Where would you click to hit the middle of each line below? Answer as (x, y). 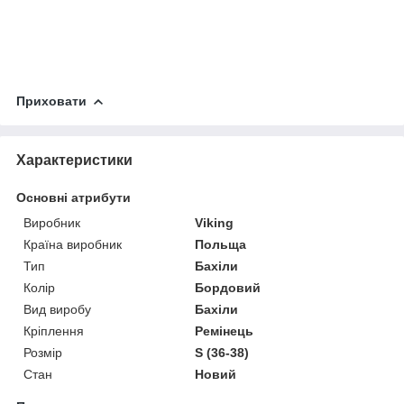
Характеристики (74, 160)
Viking (215, 222)
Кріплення (54, 331)
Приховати (51, 101)
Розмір (43, 352)
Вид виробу (57, 309)
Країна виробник (73, 244)
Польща (221, 244)
